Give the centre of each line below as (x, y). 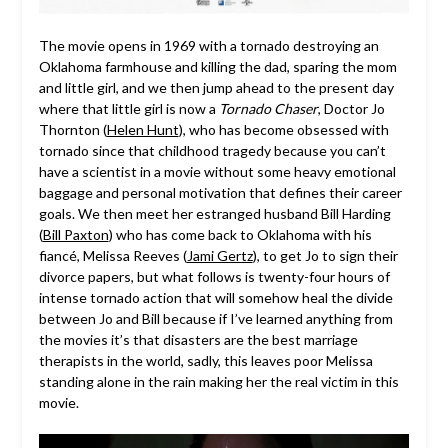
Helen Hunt (142, 129)
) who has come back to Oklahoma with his (240, 234)
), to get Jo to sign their (325, 255)
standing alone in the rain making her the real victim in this (218, 381)
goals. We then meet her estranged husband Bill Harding (214, 213)
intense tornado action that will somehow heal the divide (215, 297)
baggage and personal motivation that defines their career (220, 192)
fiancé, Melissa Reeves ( (112, 255)
